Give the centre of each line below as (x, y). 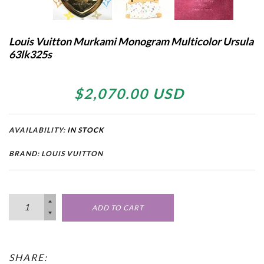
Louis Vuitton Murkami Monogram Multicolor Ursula (131, 41)
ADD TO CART (118, 207)
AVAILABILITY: (38, 130)
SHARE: (28, 257)
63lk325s (30, 54)
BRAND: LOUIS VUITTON (56, 153)
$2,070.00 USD (129, 93)
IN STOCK (85, 130)
